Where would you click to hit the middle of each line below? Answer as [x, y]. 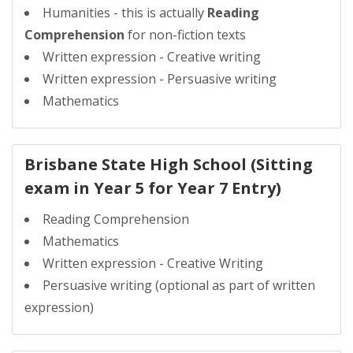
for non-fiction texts [185, 35]
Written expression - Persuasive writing [160, 79]
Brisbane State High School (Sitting [169, 164]
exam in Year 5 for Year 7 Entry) [153, 188]
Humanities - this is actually [125, 13]
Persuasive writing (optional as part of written [179, 285]
